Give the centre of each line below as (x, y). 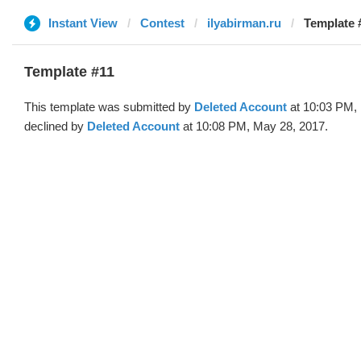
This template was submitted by (109, 107)
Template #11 (69, 72)
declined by (56, 126)
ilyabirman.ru (244, 23)
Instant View (83, 23)
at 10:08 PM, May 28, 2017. (254, 126)
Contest (162, 23)
